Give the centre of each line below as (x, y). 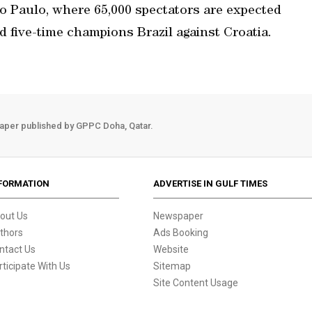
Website (171, 249)
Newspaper (179, 216)
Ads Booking (181, 233)
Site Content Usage (196, 283)
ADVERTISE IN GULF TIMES (211, 184)
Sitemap (172, 266)
